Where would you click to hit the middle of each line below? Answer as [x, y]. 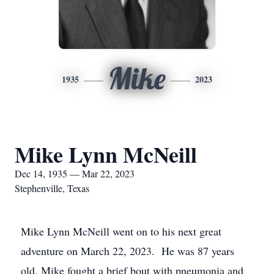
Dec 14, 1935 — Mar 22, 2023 [75, 173]
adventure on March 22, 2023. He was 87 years [128, 251]
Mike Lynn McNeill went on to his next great [121, 231]
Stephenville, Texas [52, 188]
